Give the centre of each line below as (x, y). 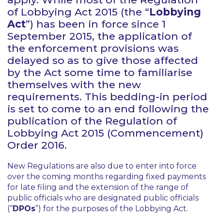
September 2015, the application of (100, 36)
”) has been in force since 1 (96, 24)
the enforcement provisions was (93, 48)
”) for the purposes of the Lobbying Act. (112, 209)
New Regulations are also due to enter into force (102, 166)
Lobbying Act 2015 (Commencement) (105, 133)
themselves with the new (74, 85)
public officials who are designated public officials (103, 198)
